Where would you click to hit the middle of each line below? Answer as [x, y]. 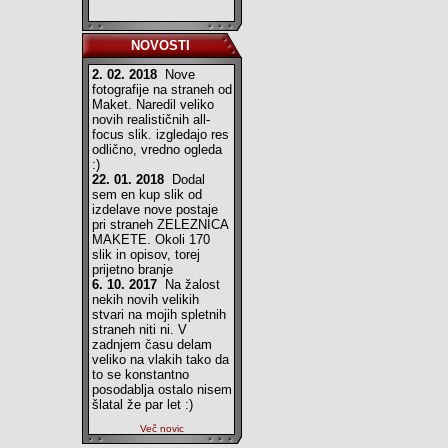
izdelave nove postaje [155, 209]
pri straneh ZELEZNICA [160, 224]
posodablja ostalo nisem [162, 389]
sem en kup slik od [147, 194]
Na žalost [192, 284]
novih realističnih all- [151, 119]
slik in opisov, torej [146, 254]
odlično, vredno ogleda [157, 149]
